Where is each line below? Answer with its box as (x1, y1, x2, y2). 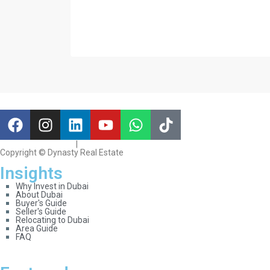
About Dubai (16, 190, 63, 200)
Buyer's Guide (16, 198, 67, 209)
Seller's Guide (16, 207, 67, 217)
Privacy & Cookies (80, 139, 147, 149)
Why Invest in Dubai (16, 181, 89, 192)
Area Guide (16, 224, 58, 234)
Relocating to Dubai (16, 215, 90, 225)
